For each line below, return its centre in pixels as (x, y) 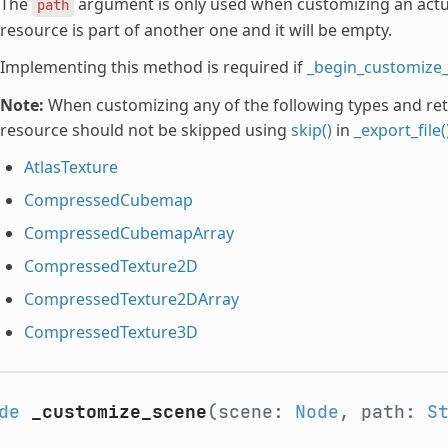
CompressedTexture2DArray (131, 298)
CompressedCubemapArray (128, 232)
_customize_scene (118, 411)
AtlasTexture (70, 166)
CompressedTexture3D (110, 331)
